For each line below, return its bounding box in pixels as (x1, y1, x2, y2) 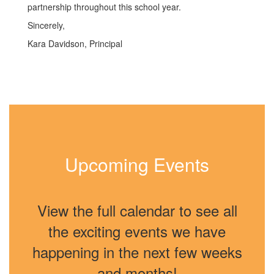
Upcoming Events (65, 151, 209, 178)
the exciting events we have (48, 220, 226, 242)
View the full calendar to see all (37, 199, 237, 221)
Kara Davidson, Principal (28, 37, 122, 50)
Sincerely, (28, 19, 65, 32)
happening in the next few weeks (32, 241, 242, 263)
